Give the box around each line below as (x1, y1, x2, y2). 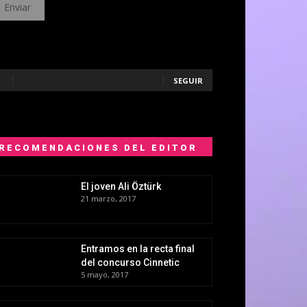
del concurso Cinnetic (81, 257, 180, 269)
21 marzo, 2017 (81, 193, 136, 204)
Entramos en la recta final (81, 243, 195, 255)
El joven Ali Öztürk (81, 181, 161, 193)
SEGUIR (173, 75, 203, 86)
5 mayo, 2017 (81, 269, 128, 280)
